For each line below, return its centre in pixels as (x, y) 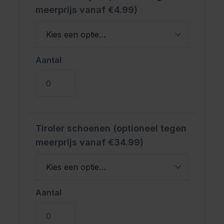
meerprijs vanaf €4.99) (86, 9)
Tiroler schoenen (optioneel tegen (111, 128)
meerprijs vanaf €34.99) (89, 142)
